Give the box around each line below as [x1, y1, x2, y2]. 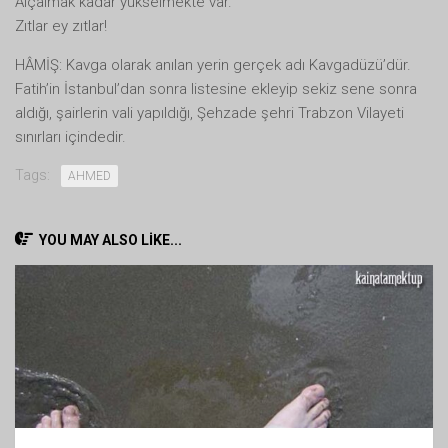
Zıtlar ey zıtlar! [15, 16, 107, 35]
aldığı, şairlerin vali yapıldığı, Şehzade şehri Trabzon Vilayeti [15, 103, 404, 122]
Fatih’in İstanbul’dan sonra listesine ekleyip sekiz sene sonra [15, 79, 417, 98]
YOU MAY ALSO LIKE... [39, 231, 182, 248]
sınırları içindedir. [15, 127, 126, 146]
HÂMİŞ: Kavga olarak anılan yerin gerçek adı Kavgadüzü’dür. [15, 55, 411, 74]
